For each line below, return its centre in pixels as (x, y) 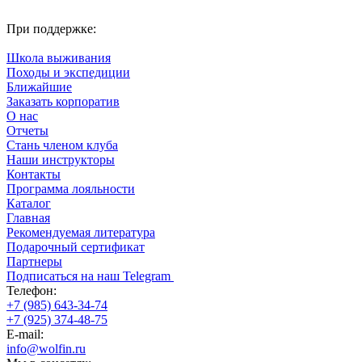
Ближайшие (39, 87)
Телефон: (32, 291)
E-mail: (25, 335)
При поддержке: (51, 29)
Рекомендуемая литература (81, 233)
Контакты (34, 175)
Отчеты (27, 131)
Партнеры (34, 262)
